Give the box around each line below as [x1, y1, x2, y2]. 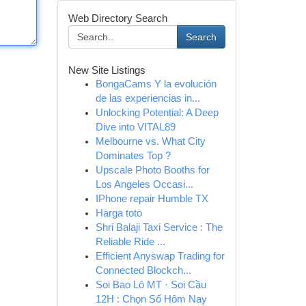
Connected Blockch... [95, 265, 191, 276]
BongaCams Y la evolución [95, 79, 217, 89]
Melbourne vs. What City [95, 136, 206, 147]
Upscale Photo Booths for [95, 165, 210, 176]
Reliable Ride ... [95, 236, 165, 247]
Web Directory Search [68, 12, 167, 24]
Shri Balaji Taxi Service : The [95, 222, 223, 233]
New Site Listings [68, 64, 145, 76]
